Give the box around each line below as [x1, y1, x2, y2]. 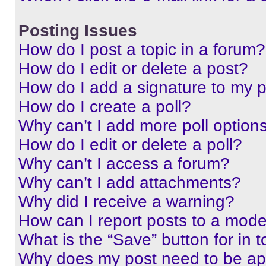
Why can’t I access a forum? [18, 154, 230, 173]
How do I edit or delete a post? [18, 59, 248, 78]
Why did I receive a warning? [18, 192, 235, 211]
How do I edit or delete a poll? [18, 135, 242, 154]
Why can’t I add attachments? [18, 173, 241, 192]
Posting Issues [18, 21, 137, 40]
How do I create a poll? [18, 97, 191, 116]
